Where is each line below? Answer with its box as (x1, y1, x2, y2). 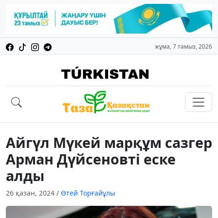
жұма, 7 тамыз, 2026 (155, 42, 212, 51)
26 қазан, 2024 (6, 188, 56, 198)
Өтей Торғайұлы (61, 188, 115, 198)
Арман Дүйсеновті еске (6, 149, 176, 169)
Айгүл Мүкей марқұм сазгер (6, 133, 212, 152)
